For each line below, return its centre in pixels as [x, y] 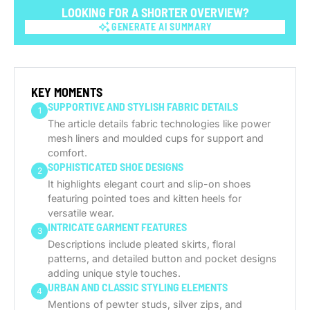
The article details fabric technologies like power [159, 124]
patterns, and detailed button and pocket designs [162, 258]
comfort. [67, 153]
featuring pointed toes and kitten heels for [145, 198]
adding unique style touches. [114, 273]
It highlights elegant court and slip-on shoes [149, 184]
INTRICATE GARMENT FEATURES [117, 227]
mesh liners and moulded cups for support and [156, 138]
